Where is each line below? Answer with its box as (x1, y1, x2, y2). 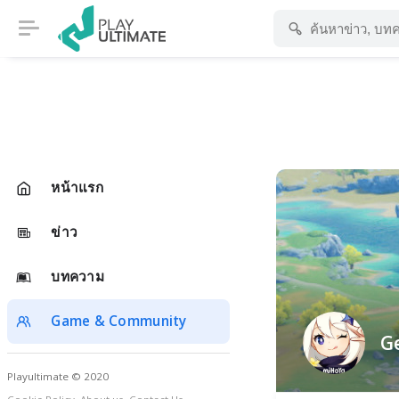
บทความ (51, 267, 104, 286)
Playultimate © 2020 (7, 370, 109, 383)
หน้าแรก (51, 178, 103, 197)
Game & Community (51, 312, 187, 330)
